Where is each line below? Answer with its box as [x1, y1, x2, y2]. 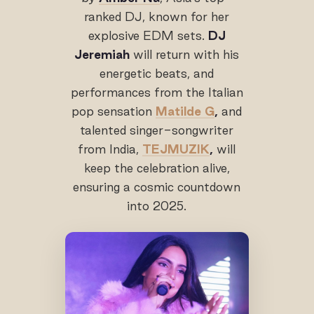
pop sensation [71, 104, 156, 118]
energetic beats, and [100, 66, 214, 80]
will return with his [130, 47, 240, 61]
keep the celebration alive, [83, 161, 230, 175]
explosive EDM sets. [88, 28, 208, 42]
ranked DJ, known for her [84, 9, 230, 23]
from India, [78, 142, 143, 156]
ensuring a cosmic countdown [73, 179, 241, 193]
